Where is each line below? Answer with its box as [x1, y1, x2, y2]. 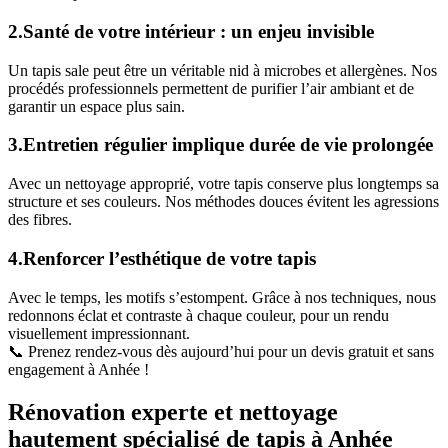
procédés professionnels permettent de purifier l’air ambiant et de [8, 79, 414, 97]
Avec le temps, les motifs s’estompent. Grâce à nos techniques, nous [8, 288, 436, 306]
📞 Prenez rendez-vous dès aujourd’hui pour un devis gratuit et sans [8, 342, 434, 360]
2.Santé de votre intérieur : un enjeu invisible [8, 21, 374, 42]
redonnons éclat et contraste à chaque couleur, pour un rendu [8, 306, 389, 324]
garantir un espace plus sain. [8, 97, 185, 115]
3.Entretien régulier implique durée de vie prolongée [8, 134, 433, 156]
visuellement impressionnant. [8, 324, 190, 342]
